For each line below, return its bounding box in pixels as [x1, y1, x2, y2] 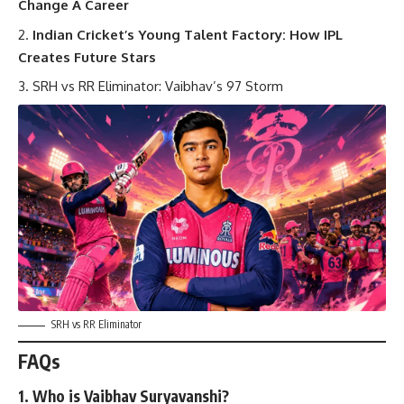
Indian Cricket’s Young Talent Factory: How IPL [32, 25, 343, 43]
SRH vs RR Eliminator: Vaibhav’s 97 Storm [32, 78, 283, 96]
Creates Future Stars [18, 48, 156, 66]
